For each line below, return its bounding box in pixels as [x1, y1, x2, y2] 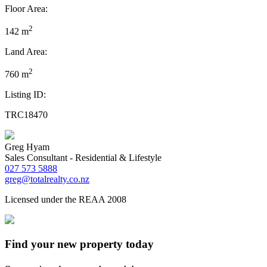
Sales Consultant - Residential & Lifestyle [5, 153, 162, 163]
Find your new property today [5, 238, 154, 251]
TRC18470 [5, 110, 48, 120]
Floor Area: [5, 3, 48, 14]
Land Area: [5, 46, 47, 57]
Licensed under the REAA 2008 [5, 194, 126, 205]
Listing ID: [5, 89, 46, 100]
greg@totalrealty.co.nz [5, 174, 89, 185]
